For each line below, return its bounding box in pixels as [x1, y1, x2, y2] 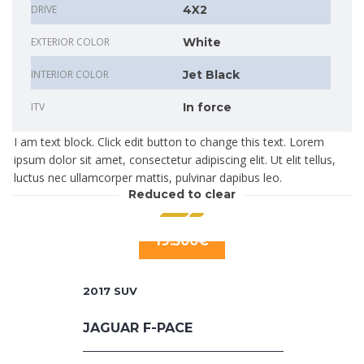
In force [183, 100, 232, 115]
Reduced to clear [128, 187, 236, 202]
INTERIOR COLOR [31, 67, 109, 82]
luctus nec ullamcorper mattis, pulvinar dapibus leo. [14, 170, 282, 186]
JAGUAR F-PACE [83, 320, 193, 336]
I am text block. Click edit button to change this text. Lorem [14, 134, 324, 150]
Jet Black [183, 67, 240, 83]
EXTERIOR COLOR [31, 35, 110, 50]
